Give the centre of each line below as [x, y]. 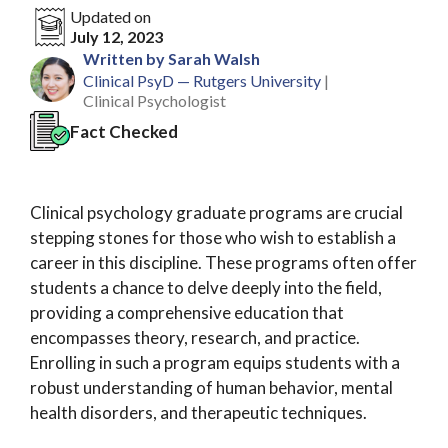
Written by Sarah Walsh [171, 58]
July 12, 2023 [116, 36]
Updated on [110, 16]
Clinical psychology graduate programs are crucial [216, 212]
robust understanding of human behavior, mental [211, 387]
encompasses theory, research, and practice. [195, 337]
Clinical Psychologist [154, 100]
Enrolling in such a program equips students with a [215, 362]
